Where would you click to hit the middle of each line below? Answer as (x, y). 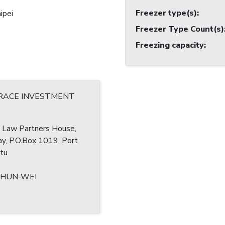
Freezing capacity (170, 45)
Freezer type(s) (166, 13)
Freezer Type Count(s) (180, 29)
